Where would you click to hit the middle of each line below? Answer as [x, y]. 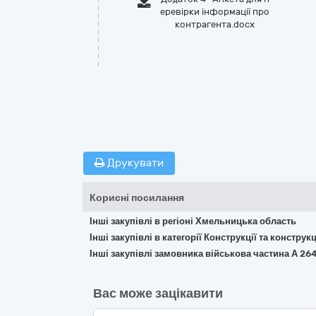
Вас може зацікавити [158, 293]
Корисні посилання [137, 198]
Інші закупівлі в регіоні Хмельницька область [193, 221]
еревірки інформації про [215, 12]
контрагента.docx [215, 24]
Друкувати [134, 163]
